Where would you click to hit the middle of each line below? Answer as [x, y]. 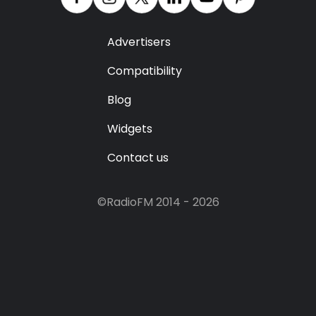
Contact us [138, 158]
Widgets [130, 129]
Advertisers [139, 42]
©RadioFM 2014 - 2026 [158, 202]
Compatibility [145, 71]
